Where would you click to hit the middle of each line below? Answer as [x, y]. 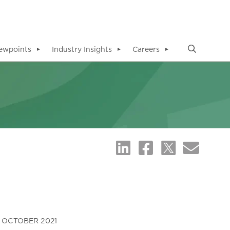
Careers [146, 49]
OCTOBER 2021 [30, 221]
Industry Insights [82, 49]
